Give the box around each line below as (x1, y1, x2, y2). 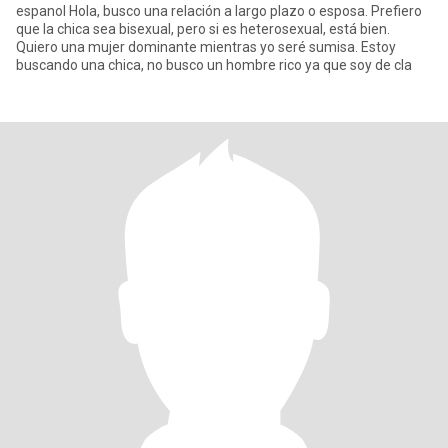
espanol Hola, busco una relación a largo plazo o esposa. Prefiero (16, 3, 422, 19)
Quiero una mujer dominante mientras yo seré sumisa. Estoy (16, 39, 396, 55)
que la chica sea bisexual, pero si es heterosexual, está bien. (16, 21, 390, 37)
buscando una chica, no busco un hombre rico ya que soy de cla (16, 57, 412, 73)
